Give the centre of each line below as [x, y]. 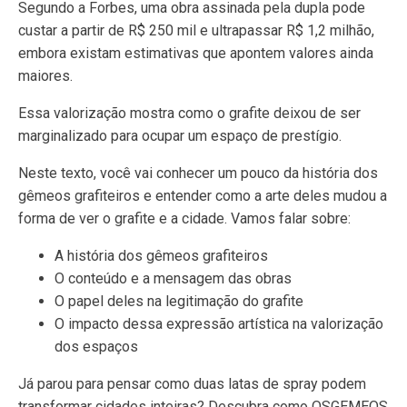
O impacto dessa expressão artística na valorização [219, 324]
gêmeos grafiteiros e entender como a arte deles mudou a [203, 196]
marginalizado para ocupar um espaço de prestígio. [180, 136]
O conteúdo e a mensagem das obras [173, 278]
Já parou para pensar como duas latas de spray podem [192, 384]
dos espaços [96, 347]
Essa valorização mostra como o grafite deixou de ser [189, 113]
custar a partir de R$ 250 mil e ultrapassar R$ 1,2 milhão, [196, 30]
